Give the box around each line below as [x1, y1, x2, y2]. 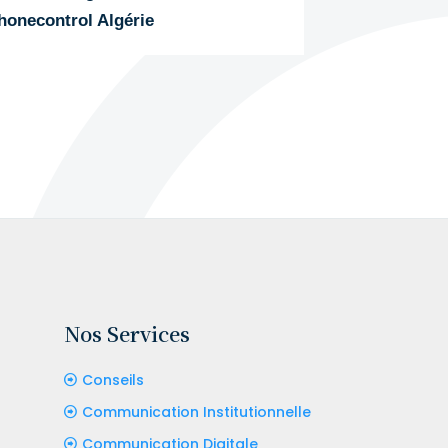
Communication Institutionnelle [81, 401, 311, 422]
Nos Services [63, 318, 190, 348]
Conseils [81, 369, 144, 390]
